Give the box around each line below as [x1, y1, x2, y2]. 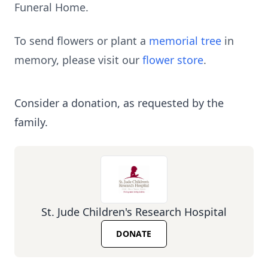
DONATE [116, 228, 152, 239]
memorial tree [149, 33, 221, 48]
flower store [142, 53, 203, 67]
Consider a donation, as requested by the [14, 96, 224, 110]
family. [14, 115, 48, 129]
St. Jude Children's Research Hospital [41, 205, 227, 219]
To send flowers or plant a [14, 33, 149, 48]
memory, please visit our [14, 53, 142, 67]
